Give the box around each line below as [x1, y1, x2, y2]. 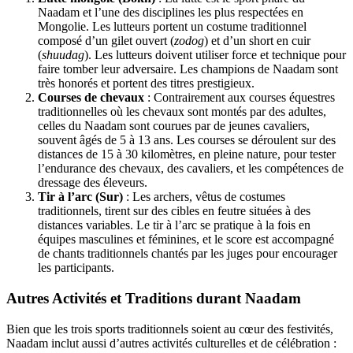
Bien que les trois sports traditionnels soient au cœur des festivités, [6, 321, 333, 336]
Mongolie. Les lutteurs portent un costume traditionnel [38, 20, 307, 34]
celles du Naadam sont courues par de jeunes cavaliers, [38, 119, 310, 133]
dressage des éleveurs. [38, 176, 147, 190]
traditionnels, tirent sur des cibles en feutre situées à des [38, 204, 310, 218]
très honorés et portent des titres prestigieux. [38, 76, 255, 91]
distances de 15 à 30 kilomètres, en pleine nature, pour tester [38, 147, 336, 162]
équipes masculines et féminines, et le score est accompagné [38, 232, 334, 247]
